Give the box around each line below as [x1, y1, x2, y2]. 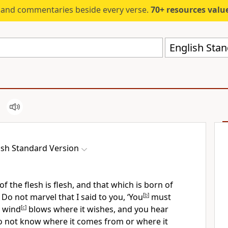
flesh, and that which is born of [53, 179, 173, 190]
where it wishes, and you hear [53, 204, 168, 215]
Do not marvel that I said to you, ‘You [2, 191, 143, 203]
